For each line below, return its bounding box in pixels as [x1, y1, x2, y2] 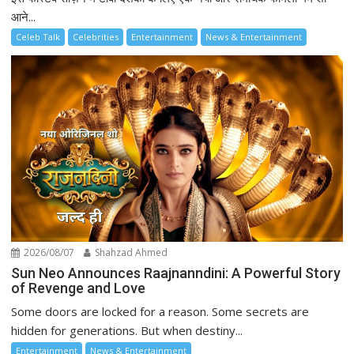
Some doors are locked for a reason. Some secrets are [11, 303, 310, 320]
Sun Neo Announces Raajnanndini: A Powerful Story [11, 265, 341, 282]
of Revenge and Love [11, 280, 146, 297]
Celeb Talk [16, 31, 61, 43]
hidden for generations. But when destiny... [11, 322, 243, 339]
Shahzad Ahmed [92, 246, 168, 260]
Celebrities [73, 31, 119, 43]
